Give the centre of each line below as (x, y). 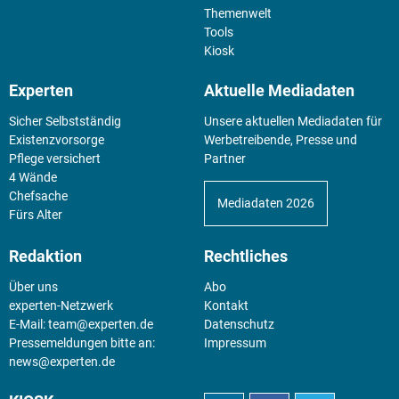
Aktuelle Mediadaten (279, 90)
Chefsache (38, 195)
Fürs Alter (36, 214)
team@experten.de (101, 324)
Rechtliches (246, 256)
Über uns (33, 286)
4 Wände (33, 177)
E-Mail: (27, 324)
